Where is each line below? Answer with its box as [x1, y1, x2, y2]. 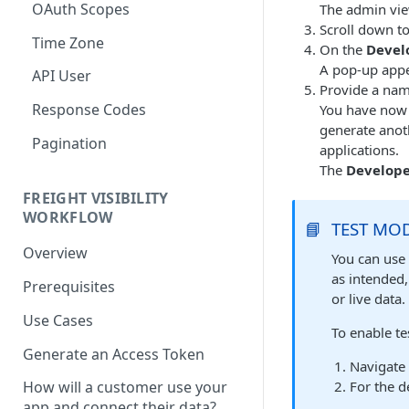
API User [32, 66, 91, 87]
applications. [320, 141, 399, 159]
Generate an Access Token [23, 343, 204, 364]
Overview [23, 243, 88, 264]
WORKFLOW [23, 206, 113, 227]
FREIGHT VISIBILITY [23, 187, 169, 208]
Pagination [32, 132, 107, 153]
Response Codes [32, 100, 146, 121]
